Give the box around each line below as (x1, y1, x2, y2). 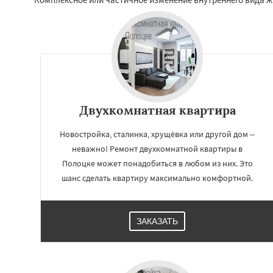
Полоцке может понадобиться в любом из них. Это (62, 157, 253, 169)
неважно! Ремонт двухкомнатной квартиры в (72, 143, 243, 154)
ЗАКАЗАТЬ (136, 216, 178, 226)
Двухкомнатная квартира (79, 102, 236, 118)
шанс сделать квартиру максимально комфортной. (62, 172, 253, 183)
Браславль (202, 228, 246, 239)
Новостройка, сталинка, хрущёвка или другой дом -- (60, 128, 255, 140)
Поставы (202, 216, 238, 228)
